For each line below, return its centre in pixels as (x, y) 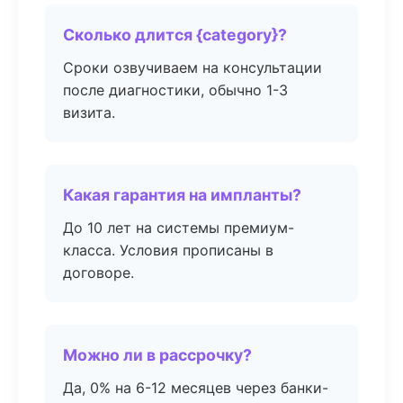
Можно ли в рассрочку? (157, 355)
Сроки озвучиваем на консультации (193, 67)
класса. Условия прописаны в (168, 250)
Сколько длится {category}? (175, 35)
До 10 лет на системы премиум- (179, 228)
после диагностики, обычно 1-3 (175, 90)
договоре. (99, 273)
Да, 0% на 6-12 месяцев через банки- (196, 388)
